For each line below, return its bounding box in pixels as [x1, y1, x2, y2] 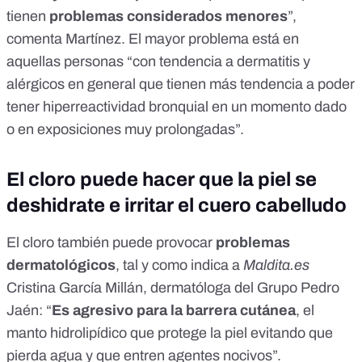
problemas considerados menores [46, 8, 288, 25]
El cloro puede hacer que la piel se [6, 169, 317, 191]
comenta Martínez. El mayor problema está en [6, 31, 299, 48]
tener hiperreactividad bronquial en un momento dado [6, 99, 347, 116]
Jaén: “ [6, 302, 52, 319]
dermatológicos [6, 257, 116, 274]
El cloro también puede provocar [6, 234, 216, 251]
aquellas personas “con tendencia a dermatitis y [6, 53, 310, 70]
